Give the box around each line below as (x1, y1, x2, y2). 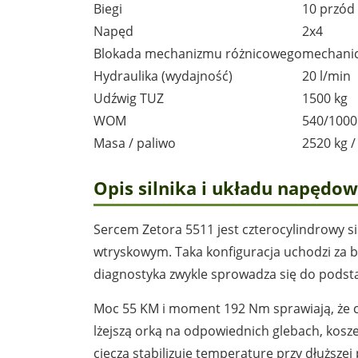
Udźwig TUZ (93, 89, 164, 107)
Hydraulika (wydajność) (93, 66, 233, 85)
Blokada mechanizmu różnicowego (93, 44, 302, 62)
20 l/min (302, 66, 351, 85)
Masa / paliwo (93, 133, 176, 152)
